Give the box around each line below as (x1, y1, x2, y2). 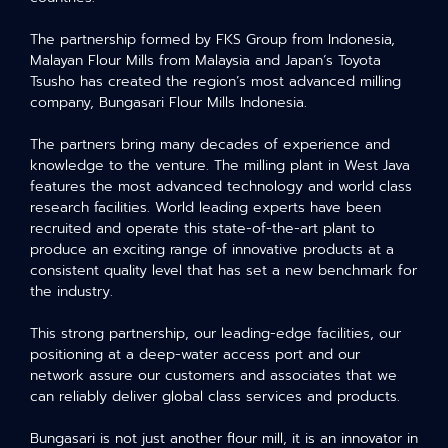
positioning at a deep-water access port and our (30, 344, 360, 365)
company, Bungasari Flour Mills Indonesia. (30, 92, 307, 113)
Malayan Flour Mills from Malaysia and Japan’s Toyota (30, 50, 381, 71)
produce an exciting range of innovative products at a (30, 239, 394, 260)
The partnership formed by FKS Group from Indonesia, (30, 29, 395, 50)
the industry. (30, 281, 113, 302)
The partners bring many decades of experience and (30, 134, 390, 155)
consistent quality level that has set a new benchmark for (30, 260, 417, 281)
